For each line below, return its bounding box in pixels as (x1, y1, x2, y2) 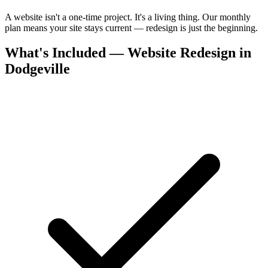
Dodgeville (5, 61, 70, 77)
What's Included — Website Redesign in (5, 45, 251, 61)
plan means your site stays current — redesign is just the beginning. (5, 22, 258, 33)
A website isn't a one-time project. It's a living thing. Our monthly (5, 11, 251, 22)
